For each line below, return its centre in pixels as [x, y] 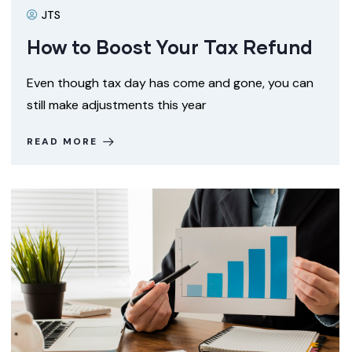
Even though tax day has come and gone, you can [170, 82]
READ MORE [62, 141]
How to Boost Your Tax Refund [170, 46]
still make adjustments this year [117, 104]
